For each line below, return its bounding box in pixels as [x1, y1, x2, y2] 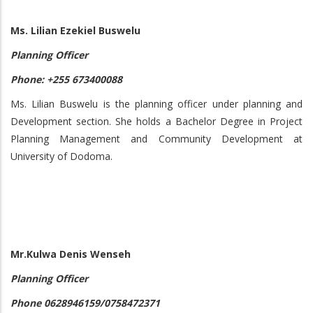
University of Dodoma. [10, 150, 112, 163]
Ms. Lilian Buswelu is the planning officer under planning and [10, 97, 303, 110]
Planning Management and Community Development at [10, 132, 303, 145]
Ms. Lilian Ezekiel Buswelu [10, 24, 140, 37]
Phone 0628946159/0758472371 [10, 296, 160, 310]
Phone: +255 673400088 [10, 73, 122, 86]
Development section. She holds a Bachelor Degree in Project [10, 115, 303, 128]
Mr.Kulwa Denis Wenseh [10, 247, 131, 261]
